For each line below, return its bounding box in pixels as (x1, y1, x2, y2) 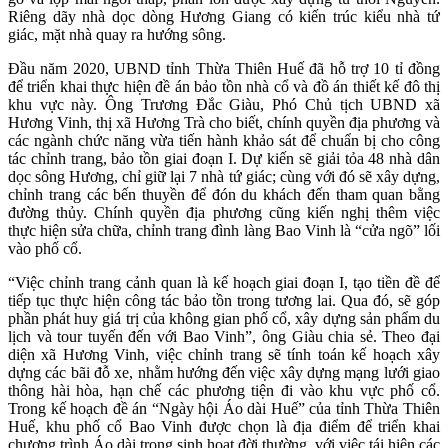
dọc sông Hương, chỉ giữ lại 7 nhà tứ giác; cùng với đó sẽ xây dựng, (8, 167, 440, 185)
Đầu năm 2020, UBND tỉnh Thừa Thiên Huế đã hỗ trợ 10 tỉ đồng (8, 59, 440, 77)
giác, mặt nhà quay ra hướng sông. (8, 25, 226, 43)
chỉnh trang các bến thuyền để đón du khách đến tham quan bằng (8, 185, 440, 203)
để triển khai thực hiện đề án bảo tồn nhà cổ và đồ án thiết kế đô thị (8, 77, 440, 95)
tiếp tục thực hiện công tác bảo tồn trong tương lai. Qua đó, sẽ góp (8, 291, 440, 309)
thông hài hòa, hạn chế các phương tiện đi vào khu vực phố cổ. (8, 381, 440, 399)
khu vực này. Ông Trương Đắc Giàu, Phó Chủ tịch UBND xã (8, 95, 440, 113)
